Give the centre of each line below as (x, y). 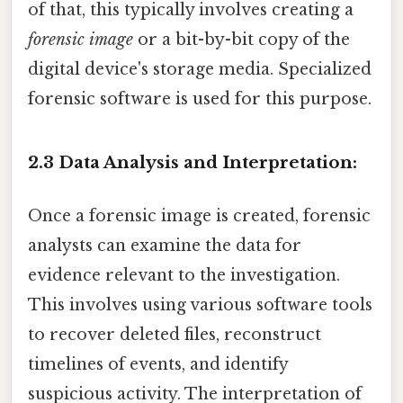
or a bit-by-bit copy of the (242, 40)
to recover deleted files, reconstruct (175, 335)
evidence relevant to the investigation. (184, 276)
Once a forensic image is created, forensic (199, 216)
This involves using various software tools (200, 305)
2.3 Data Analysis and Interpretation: (193, 162)
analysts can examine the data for (165, 246)
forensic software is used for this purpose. (200, 99)
